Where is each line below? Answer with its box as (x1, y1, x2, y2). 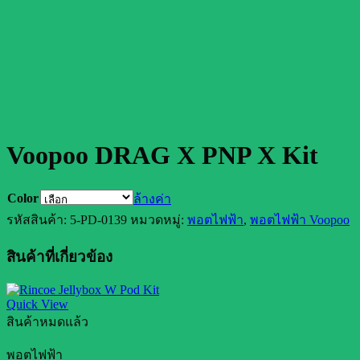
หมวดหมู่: (130, 212, 187, 227)
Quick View (6, 297, 68, 312)
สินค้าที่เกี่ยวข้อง (6, 247, 112, 265)
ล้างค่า (133, 191, 171, 206)
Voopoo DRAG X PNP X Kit (6, 141, 318, 170)
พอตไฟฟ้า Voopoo (250, 212, 350, 227)
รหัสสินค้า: (6, 212, 70, 227)
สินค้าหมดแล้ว (6, 315, 88, 329)
